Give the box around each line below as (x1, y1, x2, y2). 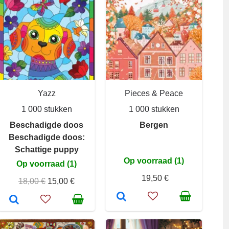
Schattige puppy (14, 145, 79, 154)
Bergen (140, 121, 168, 129)
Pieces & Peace (125, 89, 183, 98)
